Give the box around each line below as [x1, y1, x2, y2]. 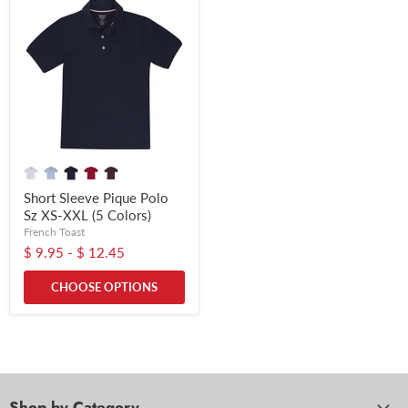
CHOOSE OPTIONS [51, 280, 158, 295]
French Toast [24, 225, 85, 240]
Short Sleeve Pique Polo [24, 189, 168, 207]
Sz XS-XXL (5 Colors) [24, 207, 151, 224]
